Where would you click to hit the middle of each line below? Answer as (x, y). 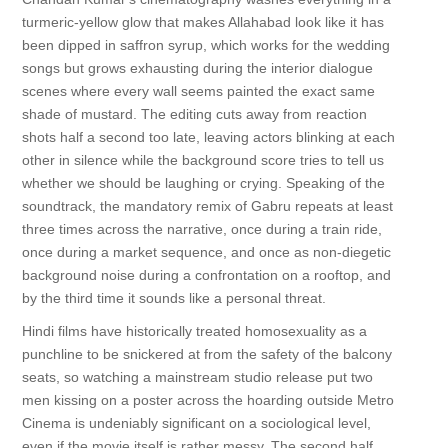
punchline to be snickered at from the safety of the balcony (206, 354)
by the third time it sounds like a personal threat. (173, 298)
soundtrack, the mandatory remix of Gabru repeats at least (207, 206)
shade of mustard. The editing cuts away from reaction (194, 114)
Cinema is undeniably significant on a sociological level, (196, 423)
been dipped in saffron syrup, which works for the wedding (205, 45)
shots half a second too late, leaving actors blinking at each (208, 137)
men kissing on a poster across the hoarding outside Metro (207, 400)
